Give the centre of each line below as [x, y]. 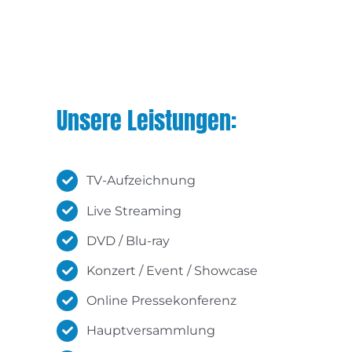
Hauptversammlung [151, 331]
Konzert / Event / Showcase [172, 270]
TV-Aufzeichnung [141, 181]
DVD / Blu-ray [128, 240]
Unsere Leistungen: [146, 121]
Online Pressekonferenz [162, 301]
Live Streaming [134, 211]
